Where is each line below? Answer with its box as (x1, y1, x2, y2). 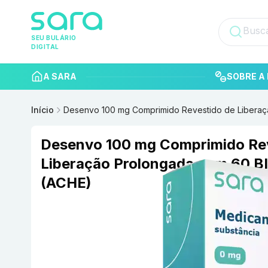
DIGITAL (31, 43, 59, 51)
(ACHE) (41, 174, 92, 192)
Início (31, 105, 54, 115)
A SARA (43, 71, 77, 82)
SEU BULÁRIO (31, 34, 77, 42)
